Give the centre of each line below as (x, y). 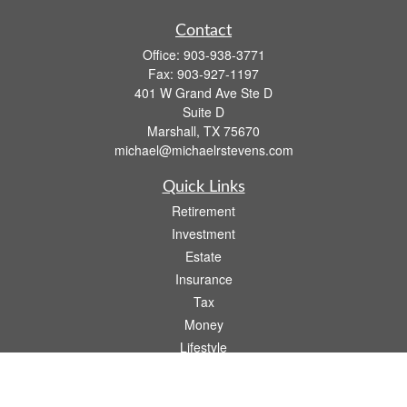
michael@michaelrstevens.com (203, 150)
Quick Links (203, 187)
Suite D (203, 112)
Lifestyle (203, 347)
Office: (163, 55)
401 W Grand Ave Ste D (203, 93)
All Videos (203, 392)
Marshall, (174, 131)
